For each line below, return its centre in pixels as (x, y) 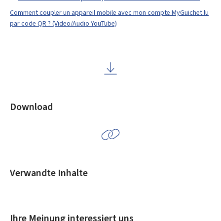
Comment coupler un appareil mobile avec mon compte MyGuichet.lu (109, 12)
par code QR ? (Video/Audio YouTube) (63, 23)
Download (31, 107)
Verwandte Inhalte (49, 173)
